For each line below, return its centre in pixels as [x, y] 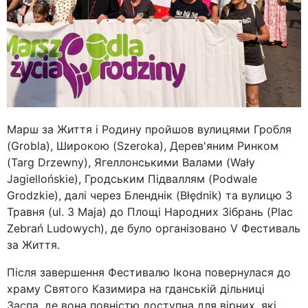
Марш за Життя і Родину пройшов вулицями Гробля [149, 129]
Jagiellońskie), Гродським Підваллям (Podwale [132, 178]
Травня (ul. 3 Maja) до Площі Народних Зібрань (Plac [150, 211]
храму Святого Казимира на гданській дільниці [136, 288]
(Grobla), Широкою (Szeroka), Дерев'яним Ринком [143, 145]
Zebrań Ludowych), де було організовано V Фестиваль [154, 228]
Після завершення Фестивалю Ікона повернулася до [149, 272]
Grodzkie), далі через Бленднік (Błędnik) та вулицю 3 [150, 195]
